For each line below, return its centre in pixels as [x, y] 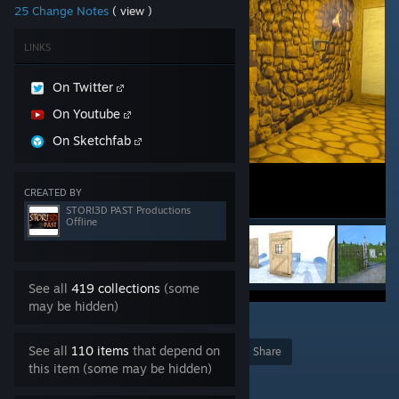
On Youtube [88, 114]
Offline [81, 222]
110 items [100, 350]
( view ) [132, 11]
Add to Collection [66, 378]
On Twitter [85, 87]
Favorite [195, 351]
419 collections [116, 288]
